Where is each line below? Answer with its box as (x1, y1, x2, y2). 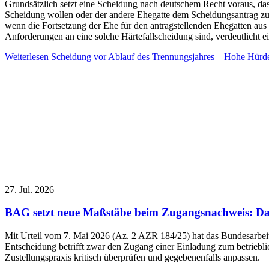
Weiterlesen (5, 51, 49, 62)
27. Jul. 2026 (5, 184, 54, 195)
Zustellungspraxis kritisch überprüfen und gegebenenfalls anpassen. (5, 252, 260, 262)
